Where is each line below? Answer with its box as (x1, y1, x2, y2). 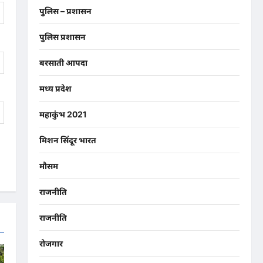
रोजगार (39, 238, 63, 249)
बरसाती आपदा (39, 58, 87, 68)
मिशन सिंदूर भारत (39, 135, 96, 146)
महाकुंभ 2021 (39, 109, 86, 120)
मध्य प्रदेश (39, 83, 72, 94)
